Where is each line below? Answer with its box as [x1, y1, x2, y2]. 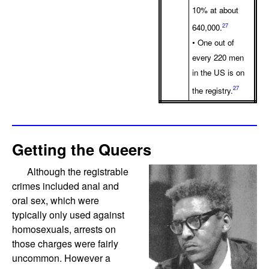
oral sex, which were [12, 193, 99, 208]
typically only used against [12, 208, 124, 222]
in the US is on [192, 67, 244, 79]
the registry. [192, 84, 233, 96]
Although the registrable [27, 165, 128, 179]
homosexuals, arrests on [12, 222, 116, 237]
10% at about [192, 4, 238, 16]
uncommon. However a [12, 251, 110, 265]
